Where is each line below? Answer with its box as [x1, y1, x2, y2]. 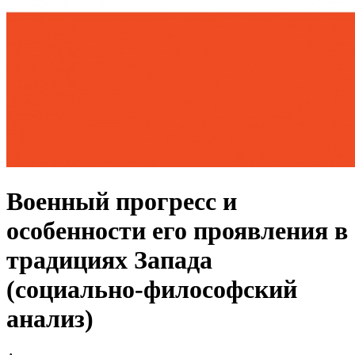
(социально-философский [6, 275, 297, 304]
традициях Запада [6, 246, 212, 275]
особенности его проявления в [6, 216, 348, 246]
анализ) [6, 304, 94, 334]
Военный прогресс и [6, 187, 237, 216]
